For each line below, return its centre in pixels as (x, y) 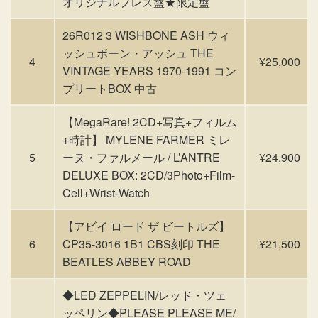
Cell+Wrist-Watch (106, 193)
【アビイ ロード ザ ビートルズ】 (146, 226)
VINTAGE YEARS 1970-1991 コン (149, 71)
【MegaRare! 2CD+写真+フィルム (150, 122)
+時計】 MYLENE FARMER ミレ (146, 139)
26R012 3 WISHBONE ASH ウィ (146, 35)
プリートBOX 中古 (110, 88)
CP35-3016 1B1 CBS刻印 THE (141, 244)
